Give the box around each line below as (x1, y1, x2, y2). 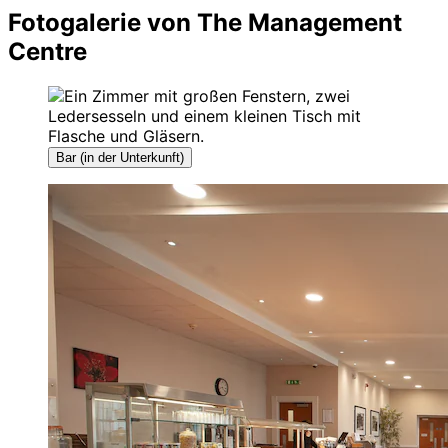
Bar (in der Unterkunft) (56, 149, 184, 165)
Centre (8, 36, 87, 66)
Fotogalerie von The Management (8, 7, 402, 37)
